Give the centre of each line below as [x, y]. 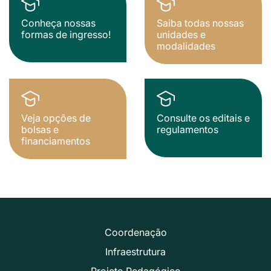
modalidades [186, 46]
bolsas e [40, 129]
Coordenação [135, 232]
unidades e [181, 34]
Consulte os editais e [203, 118]
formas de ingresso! [66, 34]
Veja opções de [56, 118]
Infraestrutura [135, 251]
